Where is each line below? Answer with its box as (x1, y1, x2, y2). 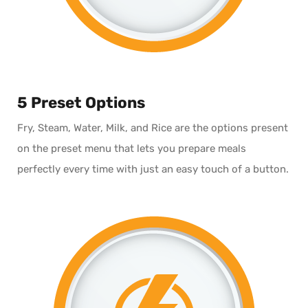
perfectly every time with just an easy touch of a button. (17, 162, 289, 175)
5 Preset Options (17, 93, 145, 113)
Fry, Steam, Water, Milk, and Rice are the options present (17, 121, 288, 134)
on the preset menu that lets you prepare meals (17, 142, 246, 155)
